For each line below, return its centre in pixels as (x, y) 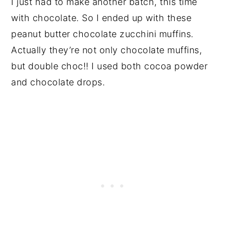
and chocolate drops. (58, 82)
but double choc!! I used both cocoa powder (109, 66)
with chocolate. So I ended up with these (101, 18)
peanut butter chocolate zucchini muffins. (102, 34)
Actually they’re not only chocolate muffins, (107, 50)
